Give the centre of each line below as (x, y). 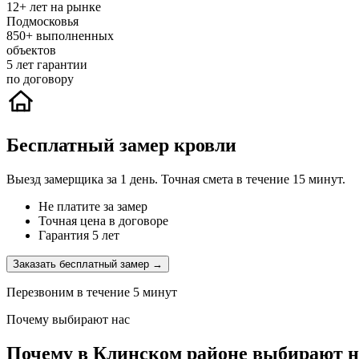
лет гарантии (52, 65)
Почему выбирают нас (68, 320)
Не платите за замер (93, 207)
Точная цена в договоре (103, 221)
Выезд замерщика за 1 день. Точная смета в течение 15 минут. (176, 179)
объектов (31, 50)
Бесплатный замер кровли (121, 145)
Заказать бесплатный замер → (88, 264)
